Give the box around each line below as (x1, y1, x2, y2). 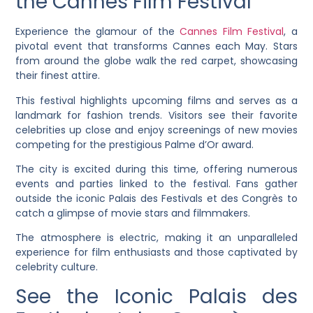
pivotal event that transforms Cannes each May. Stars (15, 39, 298, 54)
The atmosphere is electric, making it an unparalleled (15, 231, 298, 245)
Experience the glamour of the (15, 24, 180, 39)
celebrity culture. (15, 260, 99, 275)
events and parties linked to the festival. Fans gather (15, 177, 298, 191)
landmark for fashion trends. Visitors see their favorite (15, 108, 298, 122)
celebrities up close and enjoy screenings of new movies (15, 122, 298, 137)
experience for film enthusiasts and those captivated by (15, 245, 298, 260)
